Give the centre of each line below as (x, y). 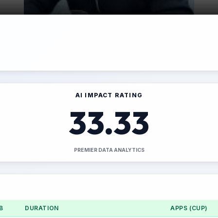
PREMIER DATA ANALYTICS (109, 150)
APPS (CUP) (189, 208)
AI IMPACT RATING (109, 95)
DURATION (42, 208)
